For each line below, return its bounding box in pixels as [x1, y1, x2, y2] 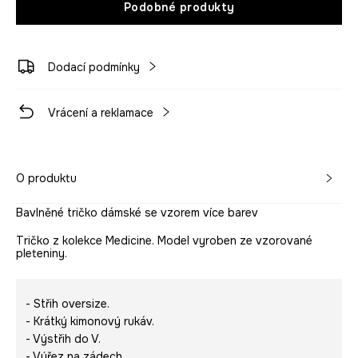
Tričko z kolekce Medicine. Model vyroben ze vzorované [16, 233, 312, 249]
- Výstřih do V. [26, 332, 101, 347]
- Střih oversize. [26, 296, 109, 312]
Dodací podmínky [48, 60, 140, 75]
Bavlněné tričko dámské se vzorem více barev [16, 205, 258, 221]
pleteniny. [16, 246, 67, 261]
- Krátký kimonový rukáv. [26, 314, 154, 329]
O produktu [16, 171, 77, 186]
